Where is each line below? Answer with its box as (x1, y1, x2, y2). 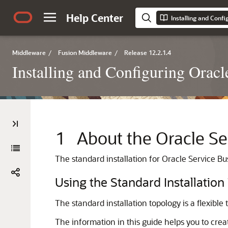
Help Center (66, 11, 123, 24)
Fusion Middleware (58, 48, 112, 56)
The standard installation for (55, 153, 162, 164)
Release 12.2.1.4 (124, 48, 171, 56)
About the (77, 127, 156, 149)
